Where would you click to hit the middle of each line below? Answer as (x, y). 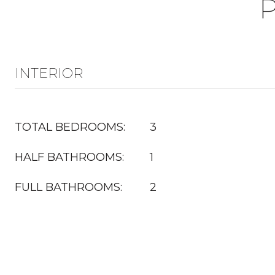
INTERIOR (49, 73)
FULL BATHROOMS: (68, 187)
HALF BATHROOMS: (69, 157)
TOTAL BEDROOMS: (70, 127)
